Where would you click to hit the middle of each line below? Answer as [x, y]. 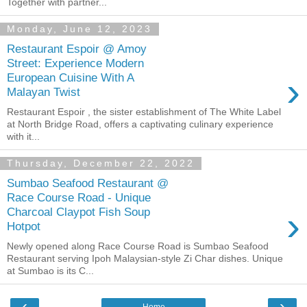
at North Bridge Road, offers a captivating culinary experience [140, 124]
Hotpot [24, 226]
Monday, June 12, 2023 [79, 29]
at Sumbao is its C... [50, 271]
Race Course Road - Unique [79, 198]
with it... [23, 136]
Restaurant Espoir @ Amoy [77, 49]
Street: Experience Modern [75, 63]
